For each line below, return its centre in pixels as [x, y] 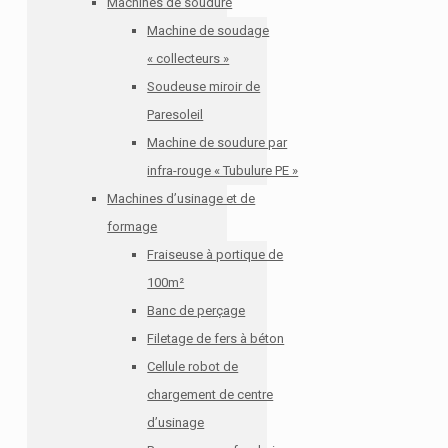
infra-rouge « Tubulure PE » [223, 170]
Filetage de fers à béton [216, 338]
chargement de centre [210, 394]
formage [132, 226]
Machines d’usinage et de [181, 198]
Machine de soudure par [217, 142]
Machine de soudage [208, 30]
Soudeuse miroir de [204, 86]
